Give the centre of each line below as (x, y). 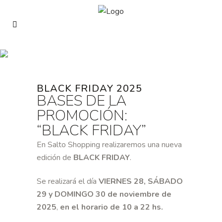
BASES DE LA (82, 101)
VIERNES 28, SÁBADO (141, 181)
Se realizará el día (68, 181)
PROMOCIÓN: (85, 116)
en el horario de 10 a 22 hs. (111, 207)
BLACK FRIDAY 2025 (89, 88)
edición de (55, 158)
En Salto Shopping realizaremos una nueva (109, 145)
